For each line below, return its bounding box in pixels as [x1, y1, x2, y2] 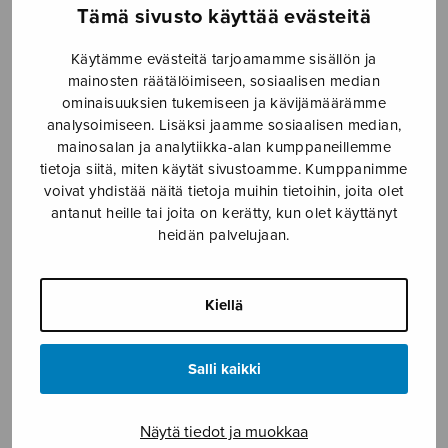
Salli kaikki [187, 360, 261, 378]
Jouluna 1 [20, 19, 87, 40]
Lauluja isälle [232, 318, 327, 339]
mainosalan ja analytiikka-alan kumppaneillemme [56, 138, 392, 156]
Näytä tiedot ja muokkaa [140, 422, 308, 442]
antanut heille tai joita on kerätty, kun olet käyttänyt [51, 204, 397, 222]
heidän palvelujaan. [158, 226, 290, 244]
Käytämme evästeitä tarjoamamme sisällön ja [71, 50, 377, 68]
